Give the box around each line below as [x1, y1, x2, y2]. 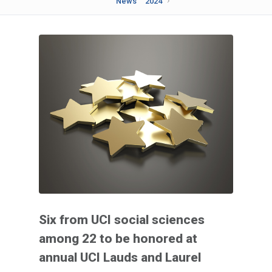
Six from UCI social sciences [39, 212, 205, 227]
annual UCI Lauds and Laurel [39, 250, 201, 265]
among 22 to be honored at [39, 231, 197, 246]
